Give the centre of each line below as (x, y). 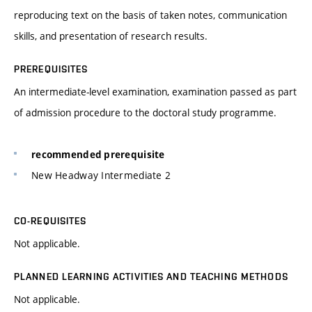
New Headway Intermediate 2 (101, 175)
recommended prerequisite (98, 155)
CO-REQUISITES (50, 220)
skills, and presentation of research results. (111, 36)
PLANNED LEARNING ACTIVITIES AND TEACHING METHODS (151, 276)
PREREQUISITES (51, 69)
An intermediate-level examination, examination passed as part (155, 92)
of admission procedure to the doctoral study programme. (145, 113)
